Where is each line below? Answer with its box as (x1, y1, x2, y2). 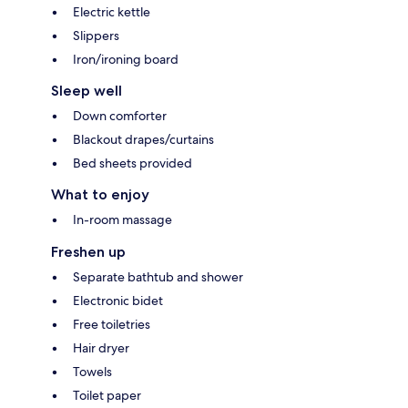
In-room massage (73, 210, 172, 228)
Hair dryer (73, 339, 129, 356)
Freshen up (51, 242, 126, 260)
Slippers (73, 26, 119, 44)
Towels (73, 362, 112, 380)
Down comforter (73, 107, 167, 124)
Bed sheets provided (73, 154, 192, 171)
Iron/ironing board (73, 50, 178, 67)
